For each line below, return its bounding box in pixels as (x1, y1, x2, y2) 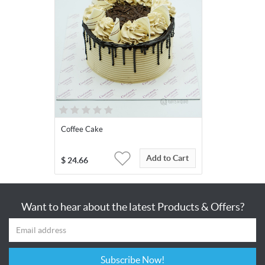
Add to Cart (146, 153, 189, 163)
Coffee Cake (60, 125, 103, 134)
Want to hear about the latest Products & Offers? (21, 201, 244, 214)
